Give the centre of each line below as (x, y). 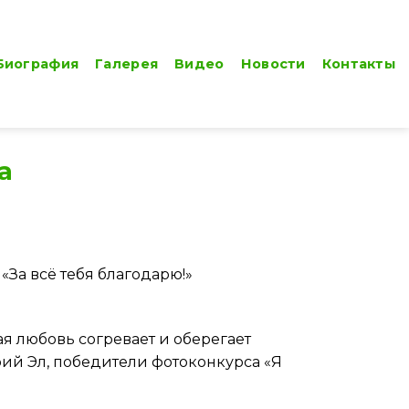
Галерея (127, 63)
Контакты (358, 63)
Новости (273, 63)
